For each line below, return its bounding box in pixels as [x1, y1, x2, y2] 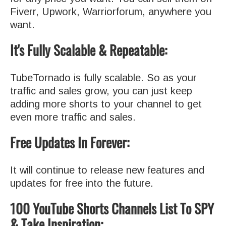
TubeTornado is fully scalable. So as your [10, 72, 197, 83]
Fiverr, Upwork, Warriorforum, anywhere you [10, 6, 211, 17]
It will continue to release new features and [10, 164, 204, 176]
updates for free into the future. [10, 177, 153, 189]
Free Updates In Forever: [10, 132, 129, 152]
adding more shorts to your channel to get [10, 98, 202, 109]
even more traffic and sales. [10, 111, 136, 123]
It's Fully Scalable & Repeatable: [10, 39, 167, 60]
